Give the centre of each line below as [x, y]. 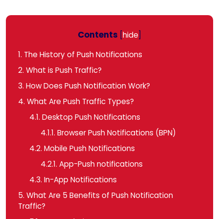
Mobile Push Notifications [88, 149]
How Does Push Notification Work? [87, 86]
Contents [98, 35]
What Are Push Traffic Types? [79, 102]
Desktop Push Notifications [90, 117]
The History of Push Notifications [82, 55]
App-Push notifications [100, 164]
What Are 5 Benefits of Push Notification [99, 196]
